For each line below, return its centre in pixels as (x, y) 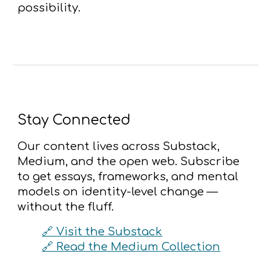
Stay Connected (74, 120)
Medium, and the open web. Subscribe (129, 161)
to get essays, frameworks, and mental (128, 176)
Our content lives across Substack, (119, 146)
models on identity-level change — (118, 191)
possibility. (49, 8)
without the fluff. (66, 207)
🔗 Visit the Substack (102, 231)
